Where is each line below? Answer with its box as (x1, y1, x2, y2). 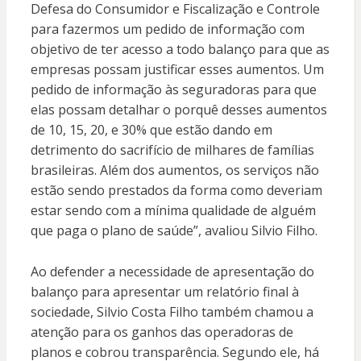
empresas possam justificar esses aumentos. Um (30, 60, 324, 79)
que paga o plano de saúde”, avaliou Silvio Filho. (30, 222, 317, 240)
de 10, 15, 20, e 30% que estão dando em (30, 121, 272, 139)
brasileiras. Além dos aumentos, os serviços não (30, 161, 319, 180)
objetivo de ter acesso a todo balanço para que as (30, 40, 330, 59)
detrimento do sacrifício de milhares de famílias (30, 141, 314, 160)
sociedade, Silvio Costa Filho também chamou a (30, 303, 313, 322)
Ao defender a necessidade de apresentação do (30, 263, 314, 281)
